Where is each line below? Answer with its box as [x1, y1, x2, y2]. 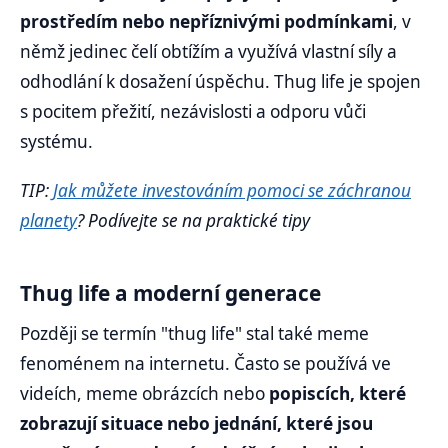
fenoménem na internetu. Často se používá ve [20, 351, 391, 375]
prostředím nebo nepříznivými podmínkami [20, 10, 393, 33]
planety [20, 209, 77, 233]
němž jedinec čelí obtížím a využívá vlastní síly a [20, 40, 397, 63]
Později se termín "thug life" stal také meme [20, 321, 369, 345]
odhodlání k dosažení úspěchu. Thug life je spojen [20, 70, 421, 93]
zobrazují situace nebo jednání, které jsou [20, 411, 373, 435]
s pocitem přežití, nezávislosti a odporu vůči [20, 100, 366, 123]
